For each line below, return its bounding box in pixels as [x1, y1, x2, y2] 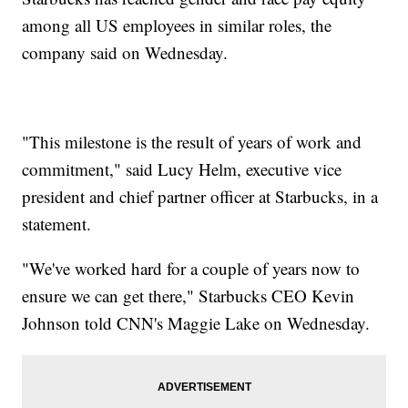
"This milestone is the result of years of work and [22, 130, 362, 154]
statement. [22, 212, 92, 236]
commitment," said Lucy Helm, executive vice [22, 158, 342, 181]
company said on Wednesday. [22, 41, 229, 65]
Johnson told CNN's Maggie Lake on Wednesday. [22, 311, 371, 335]
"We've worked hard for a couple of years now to [22, 257, 361, 280]
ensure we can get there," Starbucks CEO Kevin [22, 284, 355, 308]
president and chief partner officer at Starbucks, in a [22, 185, 379, 209]
